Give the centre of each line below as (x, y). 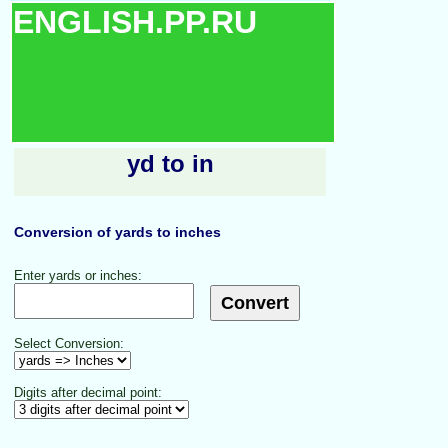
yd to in (170, 163)
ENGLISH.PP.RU (135, 22)
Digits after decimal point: (88, 393)
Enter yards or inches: (78, 276)
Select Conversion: (69, 344)
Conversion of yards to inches (117, 232)
